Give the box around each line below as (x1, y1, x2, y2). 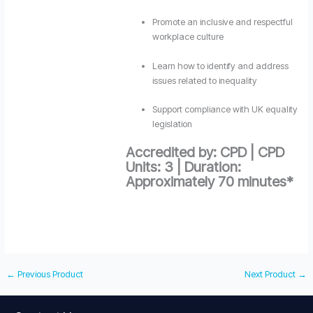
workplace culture (152, 31, 224, 43)
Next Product (245, 268, 298, 279)
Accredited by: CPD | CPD (125, 144, 284, 161)
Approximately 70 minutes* (125, 173, 293, 191)
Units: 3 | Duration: (125, 159, 241, 176)
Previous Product (15, 268, 83, 279)
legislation (152, 119, 192, 130)
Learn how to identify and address (152, 60, 289, 71)
